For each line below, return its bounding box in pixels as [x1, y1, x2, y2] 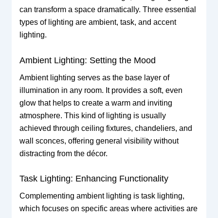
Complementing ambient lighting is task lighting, [19, 192, 184, 200]
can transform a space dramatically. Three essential [19, 5, 196, 14]
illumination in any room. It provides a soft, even [19, 86, 182, 94]
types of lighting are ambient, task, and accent [19, 18, 176, 26]
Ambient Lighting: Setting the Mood [19, 55, 156, 65]
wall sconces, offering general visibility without [19, 136, 179, 145]
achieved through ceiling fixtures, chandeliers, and [19, 124, 192, 132]
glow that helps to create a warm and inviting [19, 98, 172, 107]
